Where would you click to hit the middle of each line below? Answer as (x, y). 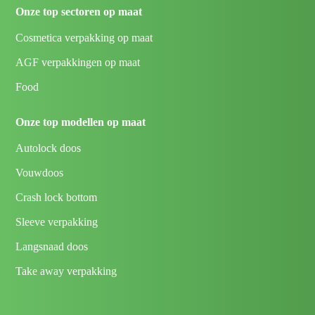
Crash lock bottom (57, 198)
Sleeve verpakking (57, 222)
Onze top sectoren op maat (79, 12)
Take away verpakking (66, 271)
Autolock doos (49, 148)
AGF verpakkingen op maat (78, 63)
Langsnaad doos (52, 247)
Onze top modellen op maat (81, 122)
